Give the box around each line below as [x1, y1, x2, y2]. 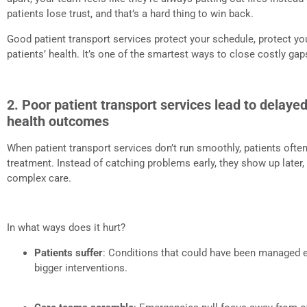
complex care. [7, 171, 71, 184]
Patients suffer [34, 246, 103, 259]
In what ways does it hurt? [7, 221, 125, 234]
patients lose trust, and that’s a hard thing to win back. [7, 8, 254, 21]
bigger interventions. [34, 261, 127, 274]
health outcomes [7, 112, 109, 130]
